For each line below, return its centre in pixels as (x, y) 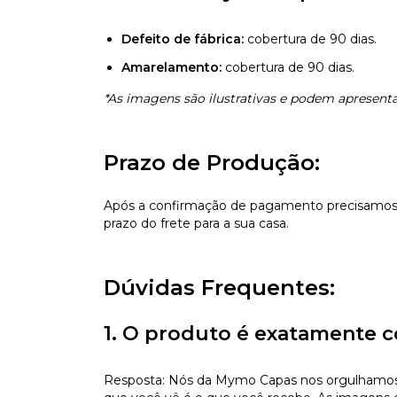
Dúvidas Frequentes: (219, 287)
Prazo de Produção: (212, 162)
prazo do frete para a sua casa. (196, 223)
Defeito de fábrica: (183, 39)
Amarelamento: (171, 67)
